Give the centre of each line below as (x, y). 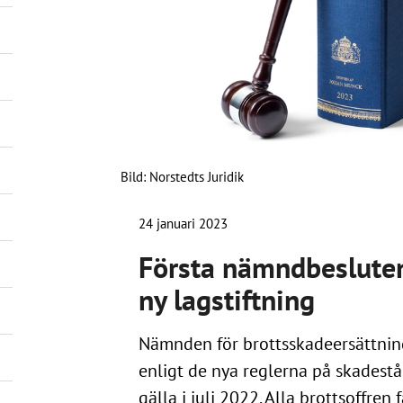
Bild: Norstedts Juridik (182, 176)
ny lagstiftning (226, 300)
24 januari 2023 (183, 223)
